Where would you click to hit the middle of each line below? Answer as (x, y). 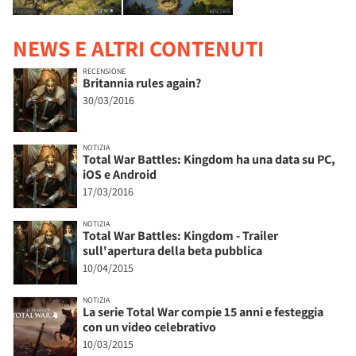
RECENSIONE (104, 72)
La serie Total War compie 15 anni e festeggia (203, 312)
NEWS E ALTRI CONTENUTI (138, 48)
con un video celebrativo (149, 327)
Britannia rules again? (142, 83)
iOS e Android (120, 175)
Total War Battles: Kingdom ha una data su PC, (209, 160)
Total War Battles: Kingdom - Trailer (180, 236)
